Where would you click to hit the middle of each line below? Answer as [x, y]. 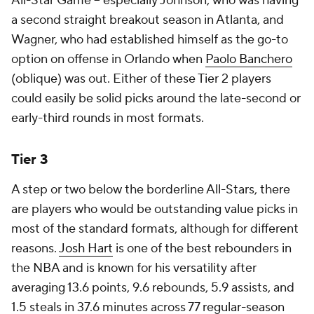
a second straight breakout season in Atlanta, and [148, 20]
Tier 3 [30, 160]
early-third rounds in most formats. [108, 118]
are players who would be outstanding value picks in [155, 209]
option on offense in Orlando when [108, 59]
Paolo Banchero [249, 59]
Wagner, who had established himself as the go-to [150, 40]
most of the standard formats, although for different [155, 229]
